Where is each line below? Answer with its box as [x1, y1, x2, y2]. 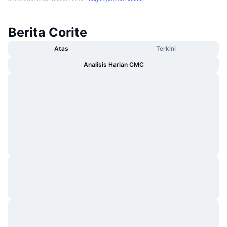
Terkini [156, 45, 176, 53]
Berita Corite [8, 25, 87, 41]
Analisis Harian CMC [83, 61, 144, 69]
